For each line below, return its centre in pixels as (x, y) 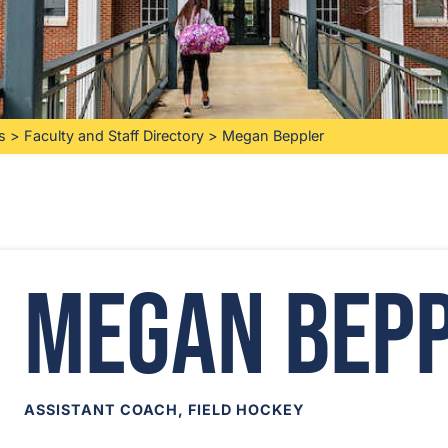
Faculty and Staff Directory (114, 136)
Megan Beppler (273, 136)
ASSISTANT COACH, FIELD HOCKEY (164, 410)
